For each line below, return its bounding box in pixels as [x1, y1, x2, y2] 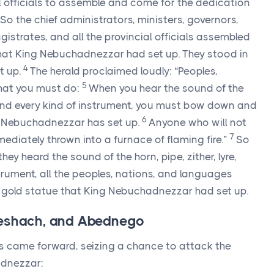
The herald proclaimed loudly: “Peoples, [30, 65, 218, 77]
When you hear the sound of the [89, 82, 244, 94]
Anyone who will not [149, 116, 246, 128]
